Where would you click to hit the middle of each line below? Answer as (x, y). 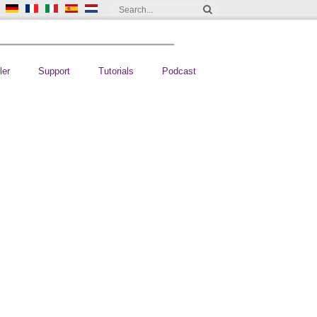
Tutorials (116, 71)
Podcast (179, 71)
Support (54, 71)
